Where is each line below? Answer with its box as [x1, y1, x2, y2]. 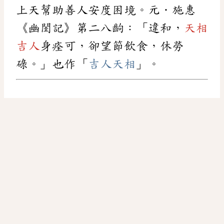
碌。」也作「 [16, 57, 88, 70]
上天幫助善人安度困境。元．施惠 [16, 3, 196, 16]
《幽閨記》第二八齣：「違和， [16, 21, 184, 34]
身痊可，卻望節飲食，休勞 [40, 39, 184, 52]
